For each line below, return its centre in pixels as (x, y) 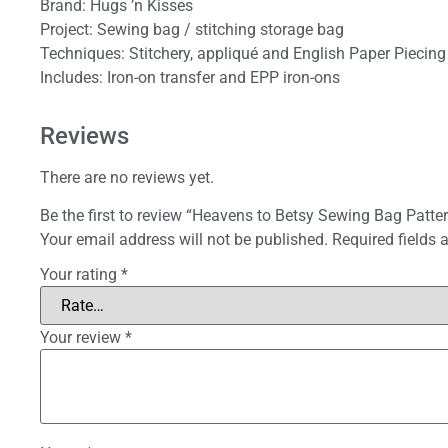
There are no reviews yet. (127, 177)
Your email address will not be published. (184, 240)
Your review (82, 338)
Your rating (80, 275)
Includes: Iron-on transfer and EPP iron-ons (190, 77)
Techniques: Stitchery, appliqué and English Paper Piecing (243, 53)
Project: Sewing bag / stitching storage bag (192, 29)
